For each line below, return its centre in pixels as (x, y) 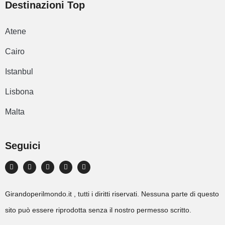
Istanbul (19, 72)
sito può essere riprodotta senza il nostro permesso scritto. (98, 210)
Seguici (23, 146)
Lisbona (19, 92)
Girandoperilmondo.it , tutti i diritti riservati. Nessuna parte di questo (112, 194)
